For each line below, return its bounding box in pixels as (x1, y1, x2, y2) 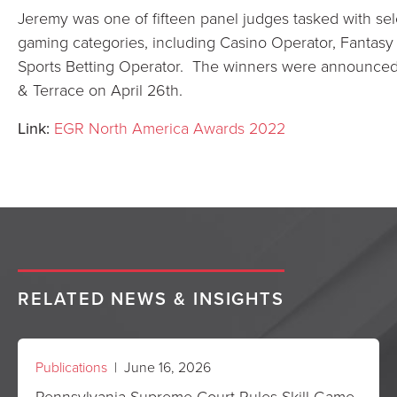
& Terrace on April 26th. (18, 79, 183, 100)
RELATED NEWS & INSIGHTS (18, 285, 285, 311)
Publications (35, 357, 107, 377)
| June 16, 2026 (107, 357, 211, 377)
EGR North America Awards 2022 (54, 117, 285, 138)
